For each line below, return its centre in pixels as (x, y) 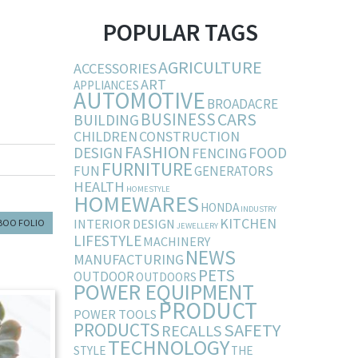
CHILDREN (105, 137)
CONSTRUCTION (189, 137)
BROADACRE (242, 104)
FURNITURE (147, 169)
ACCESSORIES (115, 69)
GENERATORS (233, 171)
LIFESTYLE (107, 241)
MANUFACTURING (128, 260)
